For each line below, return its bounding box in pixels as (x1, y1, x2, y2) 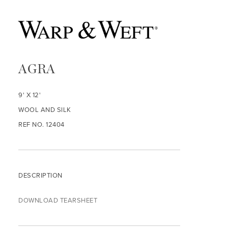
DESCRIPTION (18, 170, 63, 180)
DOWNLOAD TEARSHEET (18, 195, 98, 205)
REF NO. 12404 (18, 120, 65, 129)
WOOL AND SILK (18, 105, 71, 115)
